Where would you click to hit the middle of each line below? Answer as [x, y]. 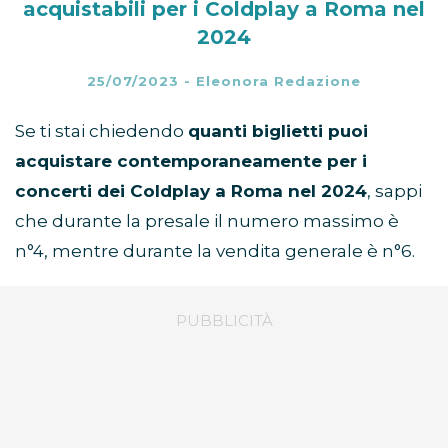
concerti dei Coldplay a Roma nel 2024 [191, 191]
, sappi [394, 191]
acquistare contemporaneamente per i [191, 161]
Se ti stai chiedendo [101, 131]
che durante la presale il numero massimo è [207, 221]
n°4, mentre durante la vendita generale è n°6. [215, 251]
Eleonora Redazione [278, 81]
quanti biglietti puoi [278, 131]
